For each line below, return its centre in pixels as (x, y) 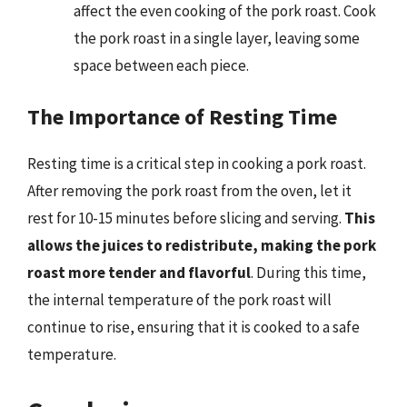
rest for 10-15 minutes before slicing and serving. (186, 218)
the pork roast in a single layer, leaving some (217, 38)
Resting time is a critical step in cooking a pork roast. (197, 164)
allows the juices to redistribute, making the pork (202, 245)
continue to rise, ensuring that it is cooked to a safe (194, 327)
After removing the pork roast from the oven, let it (189, 191)
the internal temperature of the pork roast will (179, 300)
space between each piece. (161, 65)
